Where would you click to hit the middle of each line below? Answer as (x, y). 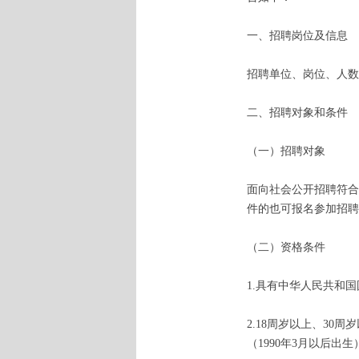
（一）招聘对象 (286, 151)
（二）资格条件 (286, 247)
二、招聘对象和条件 (297, 113)
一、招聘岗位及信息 (297, 36)
